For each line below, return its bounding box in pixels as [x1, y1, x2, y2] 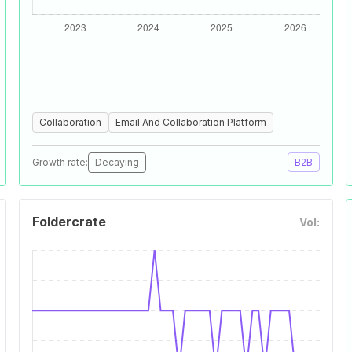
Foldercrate [32, 214, 106, 229]
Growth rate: [32, 156, 88, 168]
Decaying [95, 156, 139, 168]
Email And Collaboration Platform [115, 116, 266, 128]
